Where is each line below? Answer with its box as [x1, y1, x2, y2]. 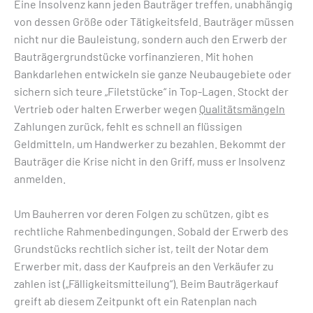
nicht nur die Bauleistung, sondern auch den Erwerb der [14, 31, 287, 45]
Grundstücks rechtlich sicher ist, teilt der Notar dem [14, 242, 268, 256]
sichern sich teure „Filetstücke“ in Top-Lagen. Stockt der [14, 84, 289, 98]
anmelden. [14, 171, 66, 185]
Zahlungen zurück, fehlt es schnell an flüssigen [14, 119, 242, 133]
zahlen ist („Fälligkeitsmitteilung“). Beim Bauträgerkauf [14, 277, 279, 291]
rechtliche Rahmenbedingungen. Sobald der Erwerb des [14, 224, 289, 238]
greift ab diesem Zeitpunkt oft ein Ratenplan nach [14, 294, 257, 308]
